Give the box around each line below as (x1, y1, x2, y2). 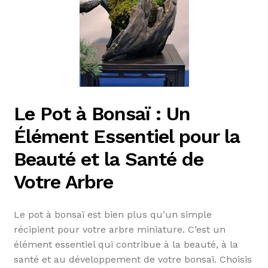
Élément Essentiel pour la (13, 125, 240, 148)
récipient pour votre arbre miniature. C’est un (13, 223, 226, 235)
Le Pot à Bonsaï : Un (13, 102, 190, 126)
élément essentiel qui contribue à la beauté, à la (13, 238, 238, 250)
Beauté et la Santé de (13, 148, 203, 171)
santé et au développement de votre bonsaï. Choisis (13, 253, 252, 265)
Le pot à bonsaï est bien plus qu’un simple (13, 208, 212, 220)
